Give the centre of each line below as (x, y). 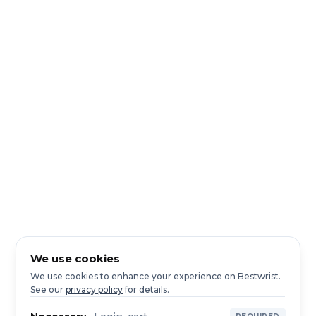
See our (47, 290)
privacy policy (95, 290)
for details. (146, 290)
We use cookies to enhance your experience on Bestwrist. (156, 276)
